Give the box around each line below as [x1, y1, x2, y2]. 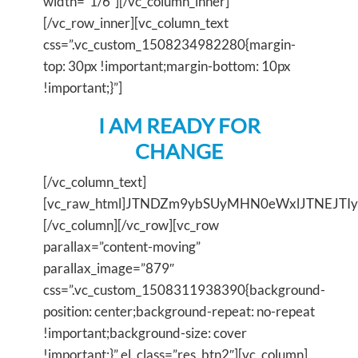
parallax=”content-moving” [43, 237, 201, 255]
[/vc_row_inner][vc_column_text [43, 14, 229, 31]
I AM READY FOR [97, 112, 261, 138]
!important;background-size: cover [43, 324, 247, 341]
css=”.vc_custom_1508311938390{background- [43, 280, 325, 298]
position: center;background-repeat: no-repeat [43, 302, 315, 320]
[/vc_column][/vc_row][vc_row [43, 216, 219, 233]
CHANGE [135, 137, 223, 164]
